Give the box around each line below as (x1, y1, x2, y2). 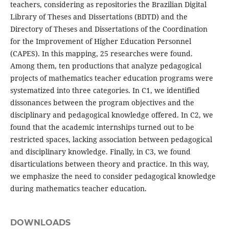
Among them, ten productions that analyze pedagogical (10, 61, 201, 71)
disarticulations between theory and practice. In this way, (10, 159, 209, 169)
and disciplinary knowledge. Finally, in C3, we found (10, 147, 191, 157)
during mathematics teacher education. (10, 184, 147, 194)
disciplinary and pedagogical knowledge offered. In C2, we (10, 110, 213, 120)
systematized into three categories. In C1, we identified (10, 85, 200, 96)
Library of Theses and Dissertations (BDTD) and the (10, 12, 188, 22)
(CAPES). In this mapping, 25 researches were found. (10, 49, 193, 59)
